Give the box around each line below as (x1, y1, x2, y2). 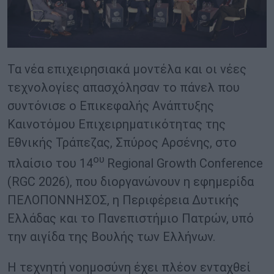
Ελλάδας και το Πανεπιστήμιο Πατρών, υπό (7, 211, 254, 226)
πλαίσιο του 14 (7, 156, 93, 171)
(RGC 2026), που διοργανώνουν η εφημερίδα (7, 174, 254, 190)
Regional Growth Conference (107, 156, 263, 171)
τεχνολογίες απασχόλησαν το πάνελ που (7, 80, 240, 95)
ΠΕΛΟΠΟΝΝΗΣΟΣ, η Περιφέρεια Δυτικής (7, 193, 239, 208)
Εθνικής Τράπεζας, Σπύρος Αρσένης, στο (7, 135, 237, 150)
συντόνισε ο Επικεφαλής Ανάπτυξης (7, 98, 214, 114)
